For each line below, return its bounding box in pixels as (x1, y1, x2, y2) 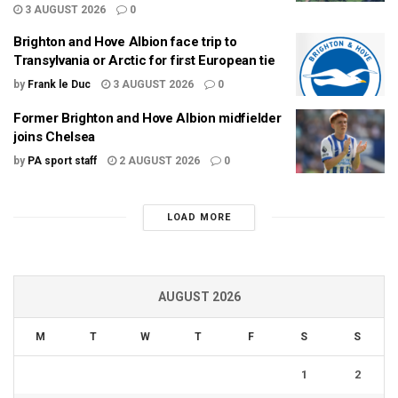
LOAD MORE (166, 211, 231, 223)
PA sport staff (28, 155, 97, 168)
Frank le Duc (28, 77, 91, 91)
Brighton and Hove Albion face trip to (13, 33, 237, 50)
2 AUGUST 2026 (116, 155, 200, 168)
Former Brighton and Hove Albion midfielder (13, 110, 282, 127)
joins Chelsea (13, 129, 96, 146)
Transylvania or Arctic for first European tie (13, 52, 275, 68)
